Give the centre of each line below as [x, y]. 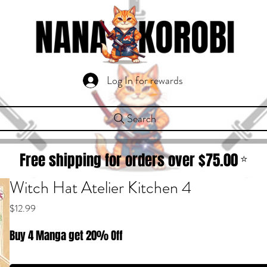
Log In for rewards [145, 80]
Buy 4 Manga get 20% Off [66, 235]
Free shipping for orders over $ [112, 160]
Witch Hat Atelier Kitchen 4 [101, 188]
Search [141, 119]
